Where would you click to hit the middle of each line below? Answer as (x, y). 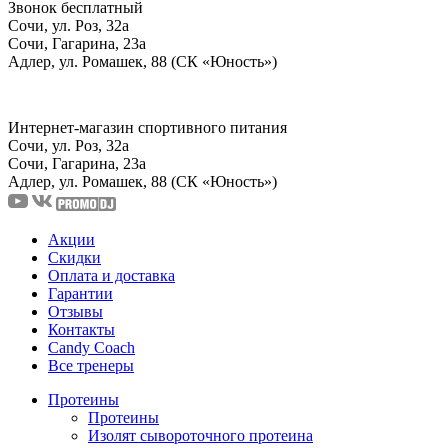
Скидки (74, 257)
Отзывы (75, 311)
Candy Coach (91, 347)
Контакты (81, 329)
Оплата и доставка (111, 275)
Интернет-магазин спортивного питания (147, 127)
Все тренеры (91, 365)
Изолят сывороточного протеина (200, 435)
